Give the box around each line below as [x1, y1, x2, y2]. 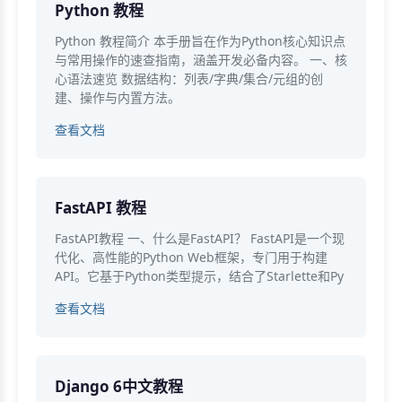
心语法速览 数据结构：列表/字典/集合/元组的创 [55, 69, 323, 87]
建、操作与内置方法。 [55, 88, 180, 106]
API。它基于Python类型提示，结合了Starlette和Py [55, 267, 344, 284]
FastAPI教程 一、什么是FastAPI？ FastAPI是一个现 [55, 229, 345, 247]
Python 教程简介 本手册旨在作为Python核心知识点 [55, 31, 345, 49]
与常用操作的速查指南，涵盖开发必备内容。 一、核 [55, 50, 347, 68]
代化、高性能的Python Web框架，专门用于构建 [55, 248, 328, 266]
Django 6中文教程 [55, 375, 183, 397]
